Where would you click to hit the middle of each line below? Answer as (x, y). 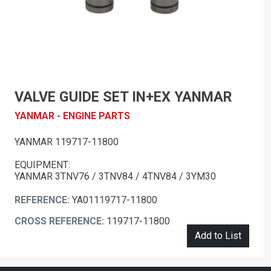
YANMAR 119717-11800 (67, 142)
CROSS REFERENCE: (60, 221)
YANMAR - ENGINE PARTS (72, 116)
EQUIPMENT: (42, 165)
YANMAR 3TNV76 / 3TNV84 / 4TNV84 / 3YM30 (115, 177)
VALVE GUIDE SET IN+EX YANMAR (123, 97)
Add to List (218, 236)
